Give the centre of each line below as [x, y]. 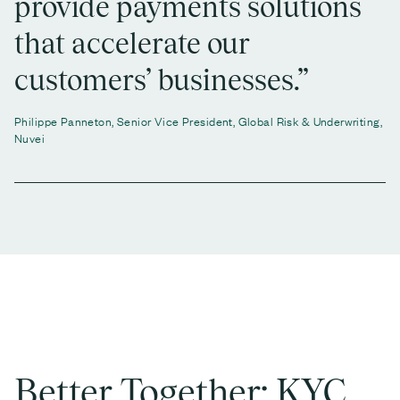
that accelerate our [132, 44]
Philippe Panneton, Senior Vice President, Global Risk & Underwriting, [198, 121]
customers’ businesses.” [162, 80]
